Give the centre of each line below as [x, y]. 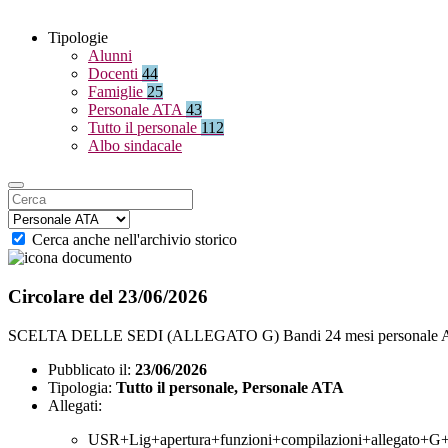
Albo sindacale [135, 146]
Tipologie [78, 38]
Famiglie [117, 92]
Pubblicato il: [89, 369]
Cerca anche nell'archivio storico [134, 240]
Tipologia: [80, 387]
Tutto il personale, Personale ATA [230, 387]
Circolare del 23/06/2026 [108, 296]
